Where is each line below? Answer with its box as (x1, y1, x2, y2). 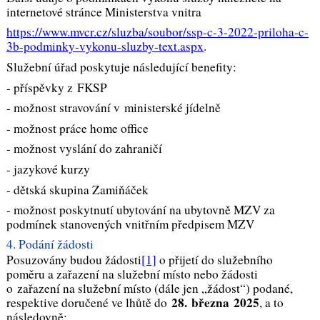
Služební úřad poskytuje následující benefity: (6, 59, 236, 76)
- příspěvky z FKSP (6, 79, 107, 96)
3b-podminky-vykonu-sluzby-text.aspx (6, 38, 204, 55)
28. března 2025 (171, 294, 259, 312)
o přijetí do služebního (156, 251, 273, 269)
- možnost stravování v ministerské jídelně (6, 99, 221, 116)
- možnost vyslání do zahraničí (6, 140, 162, 157)
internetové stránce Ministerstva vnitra (6, 3, 201, 20)
